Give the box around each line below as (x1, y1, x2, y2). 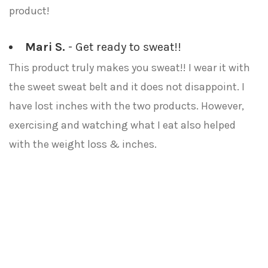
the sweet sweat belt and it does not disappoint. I (9, 80, 245, 93)
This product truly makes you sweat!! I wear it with (9, 61, 250, 74)
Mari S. (25, 40, 65, 54)
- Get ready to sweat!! (65, 40, 181, 54)
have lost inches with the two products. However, (9, 99, 244, 112)
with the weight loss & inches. (9, 138, 157, 151)
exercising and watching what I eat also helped (9, 118, 236, 132)
